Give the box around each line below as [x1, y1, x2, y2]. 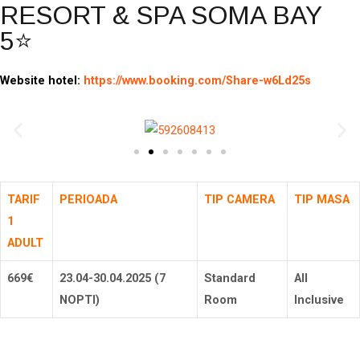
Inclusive [294, 292, 344, 308]
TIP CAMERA [204, 192, 275, 207]
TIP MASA [294, 192, 350, 207]
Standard [204, 271, 256, 286]
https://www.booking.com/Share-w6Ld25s [84, 73, 311, 88]
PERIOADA [59, 192, 117, 207]
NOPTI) [59, 292, 100, 308]
